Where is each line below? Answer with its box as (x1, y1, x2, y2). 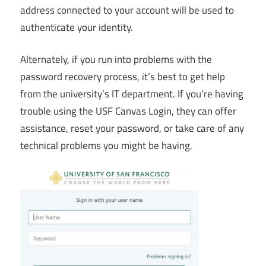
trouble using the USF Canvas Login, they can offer (20, 103, 236, 119)
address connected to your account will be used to (20, 2, 234, 18)
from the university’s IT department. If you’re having (20, 86, 243, 102)
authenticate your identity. (20, 19, 133, 35)
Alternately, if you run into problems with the (20, 52, 212, 68)
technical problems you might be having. (20, 138, 192, 154)
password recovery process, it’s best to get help (20, 69, 225, 85)
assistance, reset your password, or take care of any (20, 121, 244, 137)
